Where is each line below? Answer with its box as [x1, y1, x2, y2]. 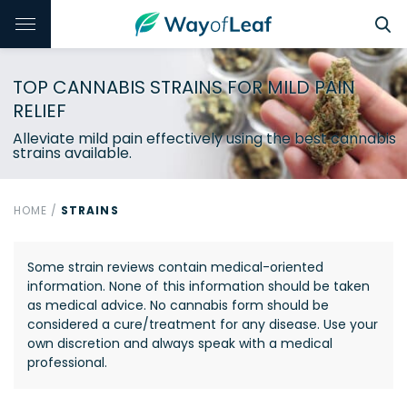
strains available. [13, 143, 132, 164]
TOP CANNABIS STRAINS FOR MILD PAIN [13, 74, 355, 100]
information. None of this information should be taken [27, 277, 370, 295]
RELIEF [13, 98, 66, 124]
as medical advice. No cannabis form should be [27, 296, 329, 314]
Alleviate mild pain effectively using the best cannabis [13, 128, 396, 149]
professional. [27, 353, 107, 372]
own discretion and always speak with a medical [27, 334, 333, 352]
